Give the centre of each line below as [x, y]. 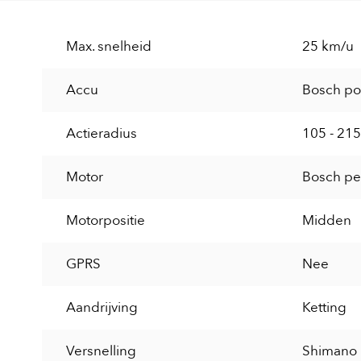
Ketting [324, 308]
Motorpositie [106, 221]
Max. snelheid [109, 47]
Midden [327, 221]
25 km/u [328, 47]
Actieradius [102, 134]
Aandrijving [102, 308]
